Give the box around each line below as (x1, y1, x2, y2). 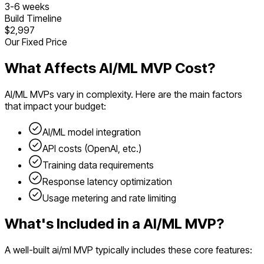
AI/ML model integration (42, 126, 141, 138)
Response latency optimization (42, 175, 172, 187)
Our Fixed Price (5, 35, 67, 48)
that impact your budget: (5, 100, 106, 112)
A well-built (5, 244, 52, 256)
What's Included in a (5, 215, 143, 233)
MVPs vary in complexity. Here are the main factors (28, 88, 242, 100)
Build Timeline (5, 12, 62, 24)
